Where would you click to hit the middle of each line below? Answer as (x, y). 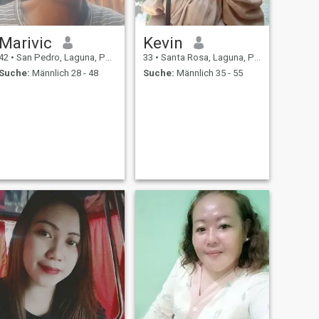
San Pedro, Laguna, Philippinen (59, 57)
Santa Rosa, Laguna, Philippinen (206, 57)
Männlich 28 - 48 (64, 73)
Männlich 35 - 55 (208, 73)
